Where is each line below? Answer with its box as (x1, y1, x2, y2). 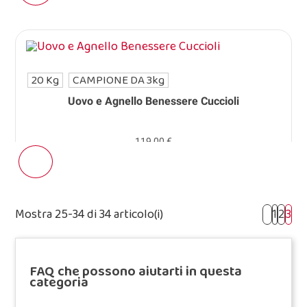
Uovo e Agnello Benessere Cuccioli (68, 95, 239, 108)
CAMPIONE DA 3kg (73, 71, 165, 90)
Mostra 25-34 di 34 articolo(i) (15, 205, 164, 225)
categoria (29, 271, 89, 294)
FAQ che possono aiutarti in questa (29, 260, 243, 283)
